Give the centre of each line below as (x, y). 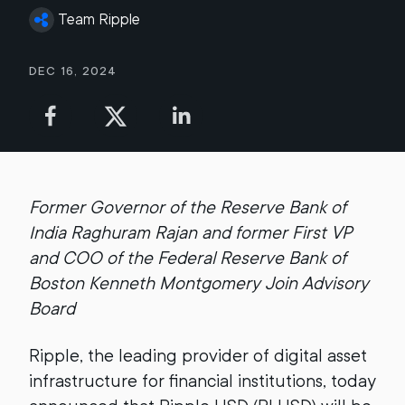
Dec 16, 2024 (73, 71)
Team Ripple (99, 19)
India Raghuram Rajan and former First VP (191, 233)
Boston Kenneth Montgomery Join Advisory (199, 283)
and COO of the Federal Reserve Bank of (188, 258)
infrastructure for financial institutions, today (202, 381)
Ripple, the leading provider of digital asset (198, 356)
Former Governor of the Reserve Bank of (188, 207)
